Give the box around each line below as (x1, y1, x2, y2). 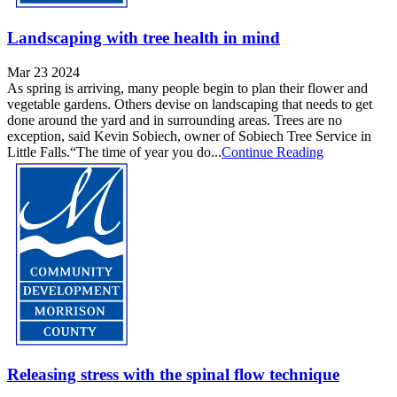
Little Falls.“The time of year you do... (7, 144, 222, 160)
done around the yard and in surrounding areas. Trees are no (7, 112, 342, 128)
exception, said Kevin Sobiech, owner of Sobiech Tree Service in (7, 128, 371, 144)
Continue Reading (222, 144, 323, 160)
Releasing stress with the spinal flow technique (7, 365, 339, 385)
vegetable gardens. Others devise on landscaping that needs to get (7, 96, 372, 112)
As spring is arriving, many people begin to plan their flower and (7, 80, 368, 96)
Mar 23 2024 (7, 64, 80, 80)
